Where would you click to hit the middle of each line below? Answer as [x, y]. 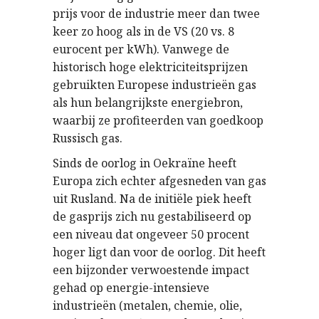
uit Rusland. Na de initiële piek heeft [152, 199]
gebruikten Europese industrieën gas [155, 85]
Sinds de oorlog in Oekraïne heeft [145, 163]
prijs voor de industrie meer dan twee [156, 14]
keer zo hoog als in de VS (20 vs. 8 [143, 32]
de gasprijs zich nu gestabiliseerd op [152, 217]
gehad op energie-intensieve [131, 288]
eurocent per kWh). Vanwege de [141, 49]
